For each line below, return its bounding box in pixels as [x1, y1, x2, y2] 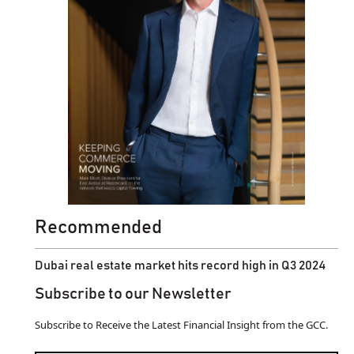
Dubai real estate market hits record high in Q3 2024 [35, 258, 326, 272]
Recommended [35, 217, 162, 237]
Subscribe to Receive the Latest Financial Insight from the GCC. [35, 317, 328, 332]
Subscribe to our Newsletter [35, 285, 232, 302]
